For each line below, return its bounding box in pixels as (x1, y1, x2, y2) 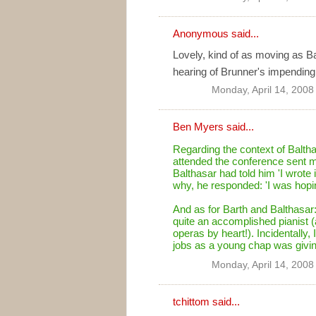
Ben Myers (173, 120, 224, 133)
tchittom (173, 295, 209, 308)
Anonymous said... (173, 27, 259, 39)
